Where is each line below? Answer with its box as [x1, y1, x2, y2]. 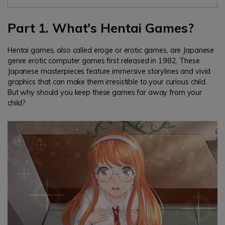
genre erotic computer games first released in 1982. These [8, 56, 200, 65]
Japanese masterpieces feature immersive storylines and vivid [8, 66, 211, 76]
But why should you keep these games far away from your [8, 87, 202, 97]
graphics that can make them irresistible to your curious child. [8, 77, 207, 86]
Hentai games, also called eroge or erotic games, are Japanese [8, 45, 214, 55]
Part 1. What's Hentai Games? [8, 20, 194, 36]
